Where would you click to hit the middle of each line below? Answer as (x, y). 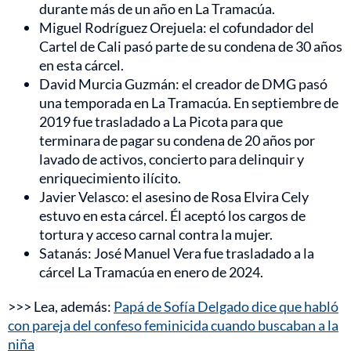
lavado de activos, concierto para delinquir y (172, 159)
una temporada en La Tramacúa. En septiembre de (189, 103)
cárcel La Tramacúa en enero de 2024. (151, 272)
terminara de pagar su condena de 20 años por (177, 141)
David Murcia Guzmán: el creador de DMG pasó (183, 84)
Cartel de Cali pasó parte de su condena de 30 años (191, 47)
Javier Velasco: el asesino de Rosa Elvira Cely (174, 197)
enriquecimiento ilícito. (110, 178)
